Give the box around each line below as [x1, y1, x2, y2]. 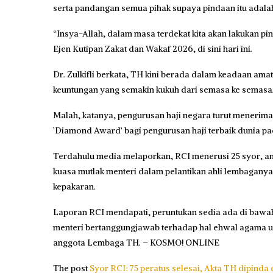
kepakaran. [53, 180, 96, 192]
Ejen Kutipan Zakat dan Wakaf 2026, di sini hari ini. [53, 43, 252, 54]
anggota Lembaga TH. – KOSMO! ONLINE [53, 236, 219, 248]
